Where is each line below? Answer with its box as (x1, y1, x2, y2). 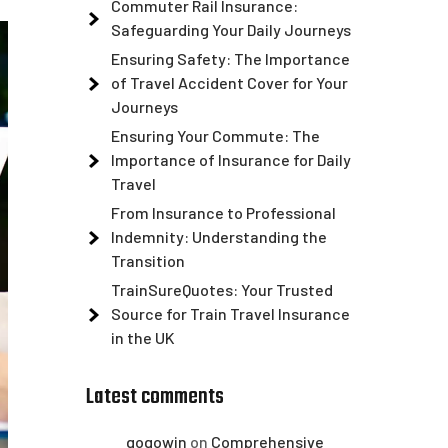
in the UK (111, 328, 175, 347)
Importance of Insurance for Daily (111, 150, 351, 169)
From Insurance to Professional (111, 203, 336, 222)
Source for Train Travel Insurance (111, 304, 350, 323)
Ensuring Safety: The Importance (111, 49, 350, 68)
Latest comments (86, 380, 224, 414)
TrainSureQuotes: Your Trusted (111, 280, 333, 299)
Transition (111, 251, 185, 270)
